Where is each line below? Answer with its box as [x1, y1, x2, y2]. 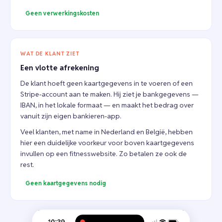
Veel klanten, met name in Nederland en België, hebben [20, 127, 193, 136]
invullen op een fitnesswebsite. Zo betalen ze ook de [20, 149, 187, 158]
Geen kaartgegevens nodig [25, 179, 106, 187]
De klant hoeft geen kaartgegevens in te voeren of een [20, 79, 193, 88]
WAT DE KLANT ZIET [20, 50, 79, 57]
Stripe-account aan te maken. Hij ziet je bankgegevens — [20, 90, 199, 99]
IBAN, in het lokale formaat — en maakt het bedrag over [20, 101, 194, 110]
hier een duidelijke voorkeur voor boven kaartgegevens [20, 138, 194, 147]
